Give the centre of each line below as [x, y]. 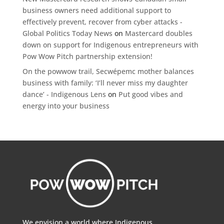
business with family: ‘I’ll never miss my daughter [105, 83]
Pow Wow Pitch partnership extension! [87, 56]
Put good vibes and [150, 94]
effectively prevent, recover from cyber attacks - [102, 22]
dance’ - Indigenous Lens [64, 94]
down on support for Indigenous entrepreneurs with [110, 45]
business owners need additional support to [96, 10]
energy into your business [66, 106]
